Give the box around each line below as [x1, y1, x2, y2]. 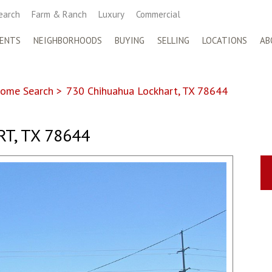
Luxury [98, 8, 124, 20]
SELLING [157, 35, 189, 46]
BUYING [115, 35, 144, 46]
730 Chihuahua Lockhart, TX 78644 [66, 84, 228, 98]
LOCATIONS [202, 35, 247, 46]
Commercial [136, 8, 180, 20]
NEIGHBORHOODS [33, 35, 102, 46]
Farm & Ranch [32, 8, 87, 20]
